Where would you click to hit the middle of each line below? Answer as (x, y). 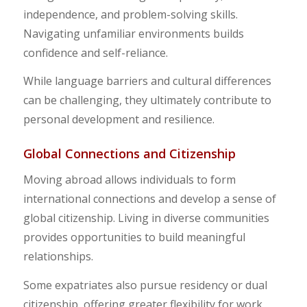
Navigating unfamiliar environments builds (133, 33)
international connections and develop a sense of (149, 199)
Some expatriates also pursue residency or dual (145, 285)
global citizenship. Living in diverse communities (146, 218)
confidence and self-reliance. (95, 52)
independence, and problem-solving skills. (130, 14)
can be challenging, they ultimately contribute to (147, 100)
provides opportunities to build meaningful (134, 237)
